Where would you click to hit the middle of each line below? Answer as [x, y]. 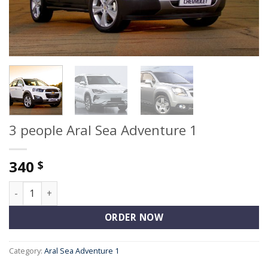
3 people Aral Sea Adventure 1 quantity [93, 188]
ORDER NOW [134, 217]
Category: [27, 251]
